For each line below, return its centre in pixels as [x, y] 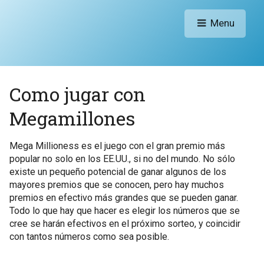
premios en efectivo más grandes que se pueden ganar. [124, 197]
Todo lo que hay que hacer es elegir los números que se [125, 210]
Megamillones [72, 118]
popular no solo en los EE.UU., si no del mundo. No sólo [122, 159]
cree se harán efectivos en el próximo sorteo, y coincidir [125, 223]
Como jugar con [77, 94]
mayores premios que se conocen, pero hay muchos [117, 184]
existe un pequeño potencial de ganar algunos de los [118, 171]
